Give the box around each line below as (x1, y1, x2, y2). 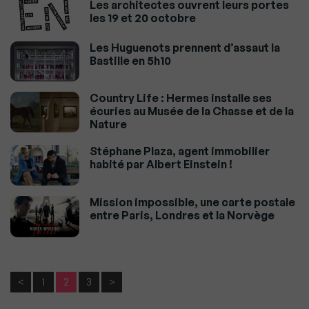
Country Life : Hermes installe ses (90, 91, 272, 106)
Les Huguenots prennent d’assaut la (90, 41, 280, 55)
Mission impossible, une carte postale (90, 195, 295, 210)
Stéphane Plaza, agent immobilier (90, 144, 270, 159)
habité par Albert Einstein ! (90, 157, 232, 172)
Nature (90, 117, 127, 132)
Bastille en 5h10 (90, 54, 171, 68)
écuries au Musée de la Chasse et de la (90, 104, 294, 119)
